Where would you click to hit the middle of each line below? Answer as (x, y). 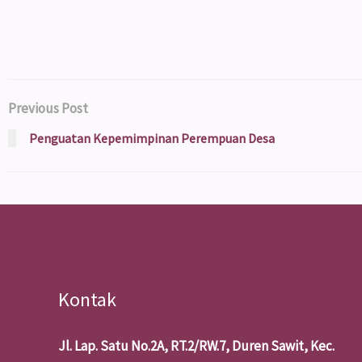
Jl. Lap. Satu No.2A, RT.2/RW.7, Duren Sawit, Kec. (196, 345)
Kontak (87, 299)
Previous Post (48, 108)
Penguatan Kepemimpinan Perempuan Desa (152, 138)
